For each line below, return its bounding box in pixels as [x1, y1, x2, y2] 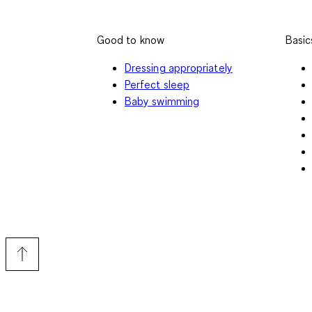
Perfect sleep [125, 77, 190, 91]
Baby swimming [125, 93, 200, 108]
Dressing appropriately [125, 60, 233, 75]
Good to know [97, 32, 164, 47]
